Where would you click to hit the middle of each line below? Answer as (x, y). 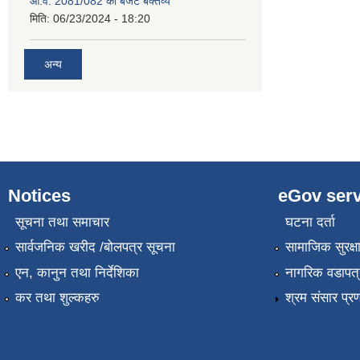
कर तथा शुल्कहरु (57, 298)
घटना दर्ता (310, 222)
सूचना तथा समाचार (62, 222)
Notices (39, 195)
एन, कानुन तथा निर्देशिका (77, 272)
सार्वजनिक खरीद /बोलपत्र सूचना (95, 247)
